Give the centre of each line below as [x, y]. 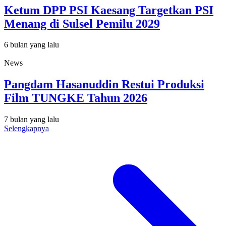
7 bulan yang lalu [32, 120]
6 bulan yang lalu [32, 45]
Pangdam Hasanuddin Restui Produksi [104, 84]
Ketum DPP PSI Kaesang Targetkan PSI [109, 10]
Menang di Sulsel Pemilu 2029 [82, 23]
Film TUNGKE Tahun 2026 [76, 98]
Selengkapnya [26, 129]
